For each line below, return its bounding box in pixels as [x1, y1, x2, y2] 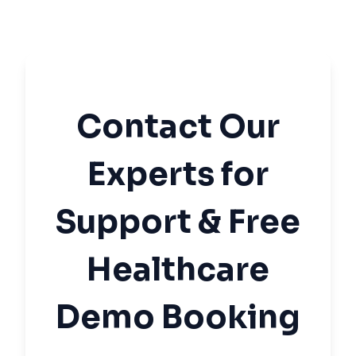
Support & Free [56, 202, 300, 243]
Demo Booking [56, 297, 300, 339]
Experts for [87, 154, 269, 195]
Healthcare [87, 250, 269, 291]
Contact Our [76, 106, 280, 148]
